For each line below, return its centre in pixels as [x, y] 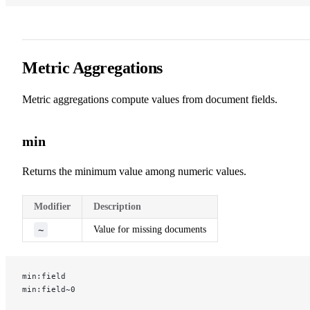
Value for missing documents [150, 229]
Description [117, 206]
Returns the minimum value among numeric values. [134, 171]
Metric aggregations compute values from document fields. [150, 99]
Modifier [52, 206]
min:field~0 [49, 289]
